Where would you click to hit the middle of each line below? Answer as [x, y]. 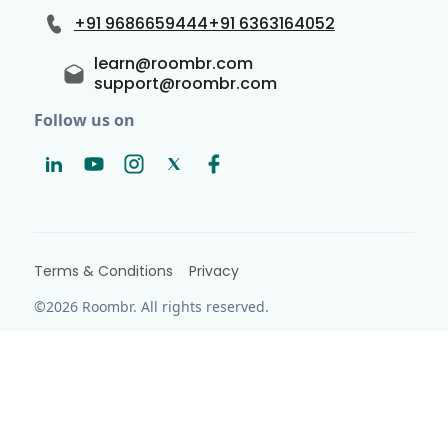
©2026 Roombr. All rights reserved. [151, 306]
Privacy [213, 270]
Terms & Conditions [103, 270]
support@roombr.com [185, 84]
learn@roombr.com [173, 64]
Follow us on [84, 120]
